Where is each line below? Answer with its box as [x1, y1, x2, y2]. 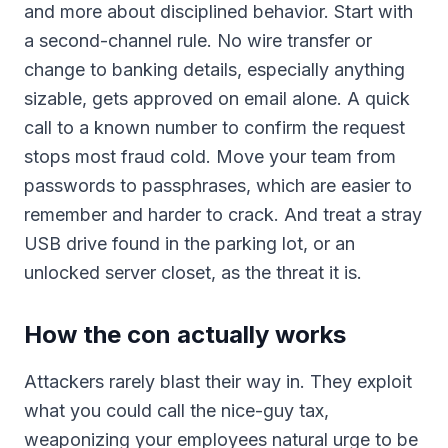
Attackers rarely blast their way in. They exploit [24, 371, 412, 392]
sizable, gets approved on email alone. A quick [24, 88, 410, 109]
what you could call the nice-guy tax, [24, 400, 329, 421]
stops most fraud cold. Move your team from [24, 146, 396, 167]
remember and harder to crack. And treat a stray [24, 204, 422, 225]
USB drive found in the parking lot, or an [24, 233, 355, 254]
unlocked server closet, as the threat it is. [24, 262, 362, 283]
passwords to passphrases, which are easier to [24, 175, 412, 196]
